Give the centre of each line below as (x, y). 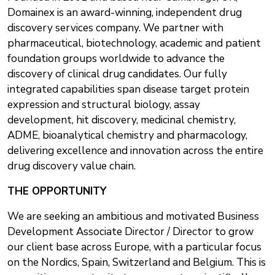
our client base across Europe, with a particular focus (134, 247)
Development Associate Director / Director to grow (130, 232)
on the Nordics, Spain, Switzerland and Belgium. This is (137, 263)
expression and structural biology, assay (104, 105)
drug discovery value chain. (72, 166)
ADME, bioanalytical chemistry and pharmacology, (127, 136)
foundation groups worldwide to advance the (116, 59)
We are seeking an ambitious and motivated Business (133, 217)
